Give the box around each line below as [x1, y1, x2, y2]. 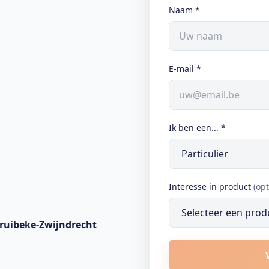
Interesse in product [169, 181, 251, 192]
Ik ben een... [169, 122, 219, 133]
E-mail [169, 63, 194, 74]
